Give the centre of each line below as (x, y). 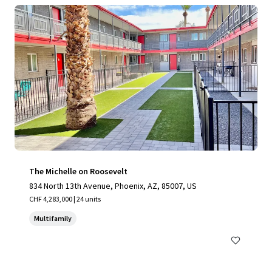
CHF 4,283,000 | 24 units (65, 199)
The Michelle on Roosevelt (78, 171)
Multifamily (53, 218)
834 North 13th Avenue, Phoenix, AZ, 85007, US (113, 186)
